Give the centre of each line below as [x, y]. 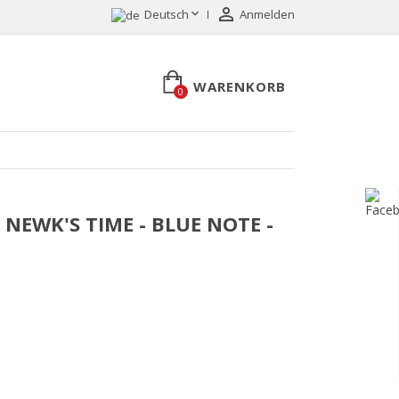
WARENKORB [239, 86]
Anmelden [267, 14]
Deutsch [166, 14]
